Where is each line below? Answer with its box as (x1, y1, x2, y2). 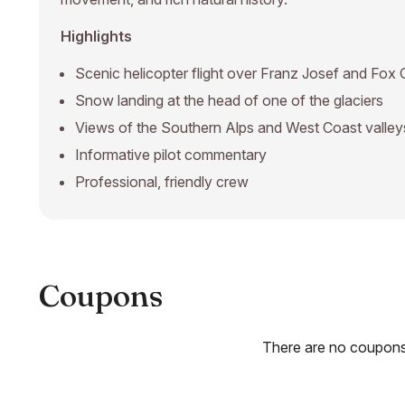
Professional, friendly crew (75, 172, 249, 191)
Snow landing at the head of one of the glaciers (75, 90, 383, 109)
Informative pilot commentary (75, 145, 267, 164)
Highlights (61, 26, 132, 45)
